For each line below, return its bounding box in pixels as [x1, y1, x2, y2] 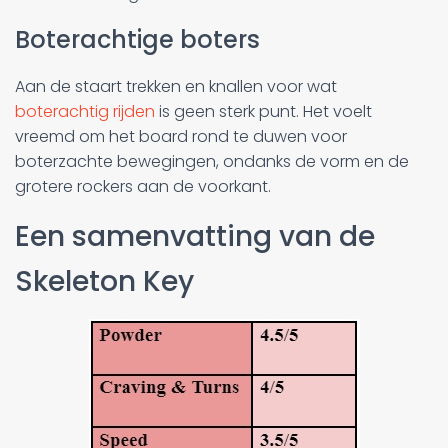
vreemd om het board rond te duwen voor [15, 124, 347, 148]
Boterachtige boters [15, 22, 260, 56]
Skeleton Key [15, 261, 194, 301]
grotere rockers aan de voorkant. [15, 174, 271, 198]
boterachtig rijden [15, 99, 155, 123]
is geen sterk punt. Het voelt [155, 99, 372, 123]
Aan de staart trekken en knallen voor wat [15, 74, 337, 98]
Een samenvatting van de [15, 216, 375, 256]
